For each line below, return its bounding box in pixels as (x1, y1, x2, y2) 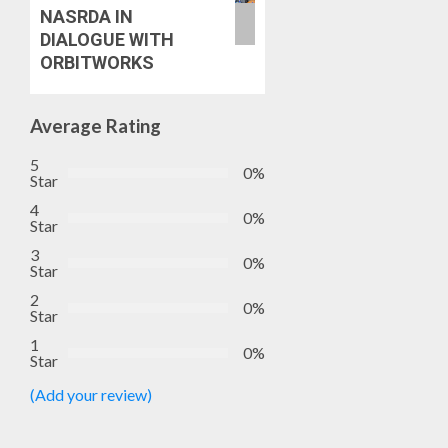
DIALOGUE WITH (40, 28, 174, 50)
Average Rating (30, 114, 161, 137)
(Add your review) (30, 384, 152, 404)
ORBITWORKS (40, 51, 154, 73)
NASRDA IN (40, 5, 133, 27)
